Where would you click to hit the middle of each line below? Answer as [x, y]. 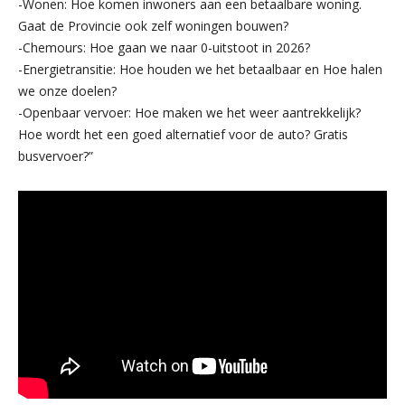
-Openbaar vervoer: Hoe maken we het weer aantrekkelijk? [189, 112]
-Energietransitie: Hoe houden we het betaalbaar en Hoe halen [200, 69]
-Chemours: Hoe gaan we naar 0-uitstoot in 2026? [164, 47]
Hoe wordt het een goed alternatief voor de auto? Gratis [183, 134]
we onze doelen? [67, 90]
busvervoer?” [56, 155]
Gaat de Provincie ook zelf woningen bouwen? [153, 25]
